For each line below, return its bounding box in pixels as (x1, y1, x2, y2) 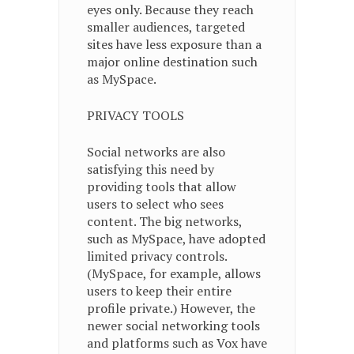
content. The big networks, (87, 213, 242, 230)
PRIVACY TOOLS (87, 107, 184, 124)
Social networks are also (87, 143, 225, 160)
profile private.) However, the (87, 299, 255, 317)
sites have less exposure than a (87, 36, 262, 53)
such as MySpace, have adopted (87, 230, 265, 247)
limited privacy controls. (87, 247, 227, 265)
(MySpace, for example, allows (87, 265, 261, 282)
